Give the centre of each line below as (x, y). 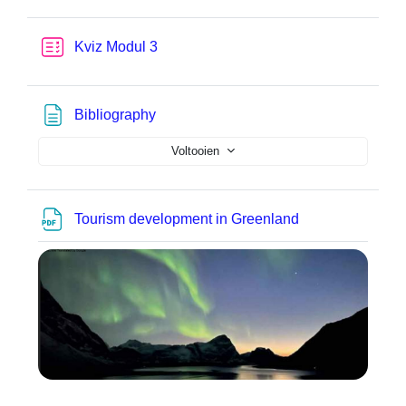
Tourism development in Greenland (188, 218)
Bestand (329, 217)
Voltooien (197, 151)
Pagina (178, 113)
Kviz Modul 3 (116, 46)
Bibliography (115, 114)
